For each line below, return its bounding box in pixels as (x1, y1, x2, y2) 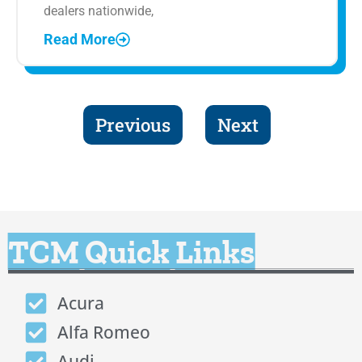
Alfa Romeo (57, 321, 150, 344)
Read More (44, 31, 116, 48)
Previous (95, 113, 170, 137)
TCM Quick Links (8, 232, 255, 271)
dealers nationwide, (44, 2, 154, 19)
